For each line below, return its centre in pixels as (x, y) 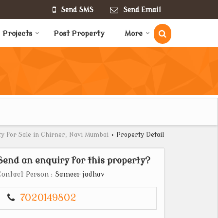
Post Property (79, 34)
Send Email (142, 10)
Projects (17, 34)
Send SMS (77, 10)
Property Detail (139, 135)
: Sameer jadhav (77, 174)
